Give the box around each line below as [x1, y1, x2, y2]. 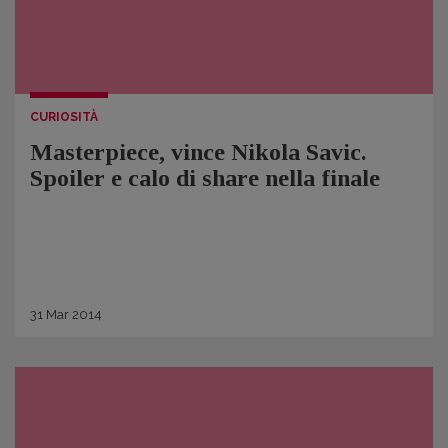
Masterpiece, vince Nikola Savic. [30, 139, 366, 165]
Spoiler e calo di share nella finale [30, 165, 380, 191]
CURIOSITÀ [30, 110, 98, 124]
